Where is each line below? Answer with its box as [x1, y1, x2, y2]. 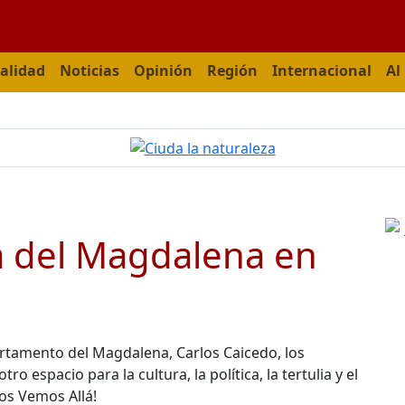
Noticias [60, 60, 119, 80]
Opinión [134, 60, 193, 80]
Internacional [272, 60, 372, 80]
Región [207, 60, 258, 80]
